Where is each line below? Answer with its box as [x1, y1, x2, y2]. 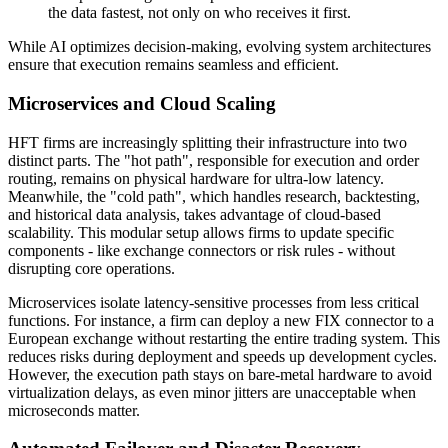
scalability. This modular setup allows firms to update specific [8, 223, 394, 241]
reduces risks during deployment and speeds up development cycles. [8, 347, 437, 365]
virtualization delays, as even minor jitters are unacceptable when [8, 383, 416, 401]
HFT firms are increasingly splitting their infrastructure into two [8, 133, 407, 151]
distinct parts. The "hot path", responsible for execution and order [8, 151, 419, 169]
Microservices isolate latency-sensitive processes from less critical [8, 293, 419, 311]
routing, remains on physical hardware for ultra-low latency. [8, 169, 384, 187]
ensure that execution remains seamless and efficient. [8, 56, 339, 74]
